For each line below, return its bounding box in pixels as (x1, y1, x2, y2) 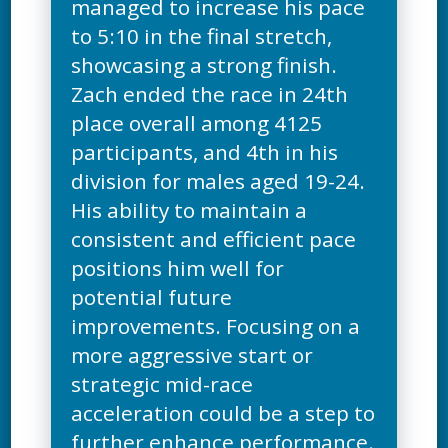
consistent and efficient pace (71, 224, 357, 253)
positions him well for (71, 253, 285, 282)
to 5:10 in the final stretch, (71, 21, 333, 50)
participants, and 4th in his (71, 137, 339, 166)
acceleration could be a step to (71, 398, 376, 427)
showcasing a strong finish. (71, 50, 338, 79)
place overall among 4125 (71, 108, 323, 137)
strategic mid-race (71, 369, 254, 398)
